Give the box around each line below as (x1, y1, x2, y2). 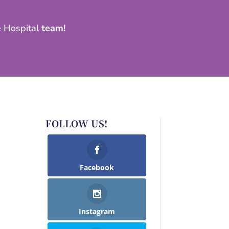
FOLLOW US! (45, 117, 108, 130)
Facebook (80, 163, 114, 173)
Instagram (79, 207, 116, 217)
